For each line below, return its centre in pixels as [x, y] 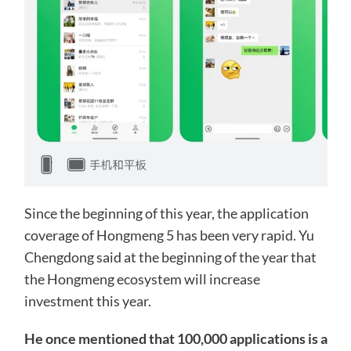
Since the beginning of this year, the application [166, 213]
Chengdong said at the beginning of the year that [170, 257]
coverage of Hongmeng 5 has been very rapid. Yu [169, 235]
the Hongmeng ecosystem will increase [142, 279]
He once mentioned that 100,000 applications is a [175, 339]
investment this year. [87, 301]
